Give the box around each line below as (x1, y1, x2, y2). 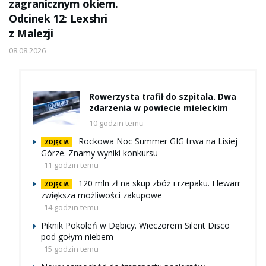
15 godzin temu (44, 243, 99, 255)
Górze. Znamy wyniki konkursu (41, 147, 158, 159)
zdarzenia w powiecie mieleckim (89, 102, 228, 114)
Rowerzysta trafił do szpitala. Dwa (89, 91, 236, 103)
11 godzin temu (44, 160, 99, 171)
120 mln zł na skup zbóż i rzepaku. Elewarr (78, 178, 240, 189)
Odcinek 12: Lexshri (9, 11, 108, 26)
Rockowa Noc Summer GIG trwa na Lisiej (78, 135, 237, 147)
